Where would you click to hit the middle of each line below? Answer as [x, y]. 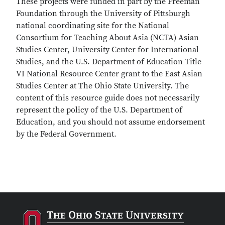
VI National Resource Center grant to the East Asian [109, 74]
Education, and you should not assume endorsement [110, 122]
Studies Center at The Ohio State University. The [102, 86]
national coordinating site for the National [93, 26]
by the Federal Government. [66, 134]
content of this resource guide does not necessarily [108, 98]
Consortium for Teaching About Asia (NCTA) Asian [107, 38]
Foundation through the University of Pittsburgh [103, 14]
